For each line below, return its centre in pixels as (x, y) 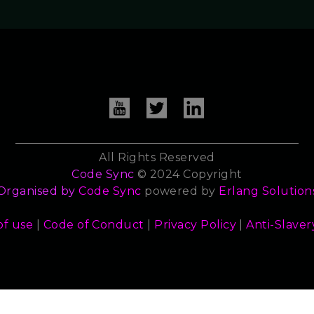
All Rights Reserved (157, 158)
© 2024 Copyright (188, 175)
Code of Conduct (94, 225)
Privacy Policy (196, 225)
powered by (180, 191)
